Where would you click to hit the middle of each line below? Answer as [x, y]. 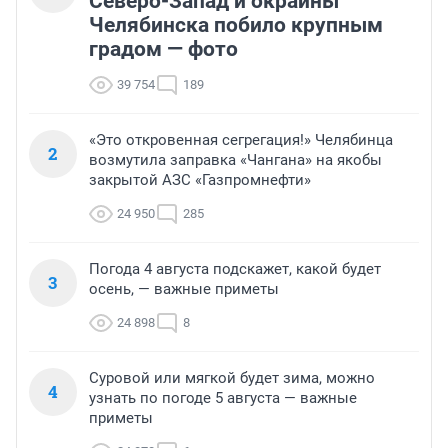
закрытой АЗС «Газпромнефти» [200, 180]
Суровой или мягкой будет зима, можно [232, 378]
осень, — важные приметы [184, 289]
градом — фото [163, 49]
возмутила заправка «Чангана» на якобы [235, 160]
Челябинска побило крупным [236, 25]
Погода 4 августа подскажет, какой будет [235, 269]
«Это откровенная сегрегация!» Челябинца [241, 140]
